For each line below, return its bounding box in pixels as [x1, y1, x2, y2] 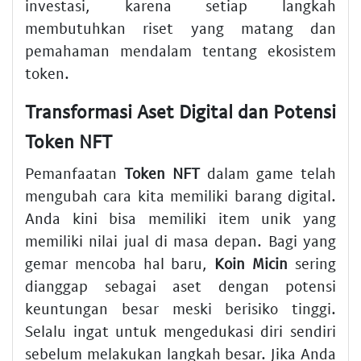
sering [288, 254, 337, 273]
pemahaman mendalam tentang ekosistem [25, 40, 336, 60]
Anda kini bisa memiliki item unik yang [25, 209, 336, 228]
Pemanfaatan [25, 164, 124, 183]
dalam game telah [200, 164, 336, 183]
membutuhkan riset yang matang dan [25, 18, 336, 37]
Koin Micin [214, 254, 288, 273]
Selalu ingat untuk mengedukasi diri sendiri [25, 322, 336, 341]
